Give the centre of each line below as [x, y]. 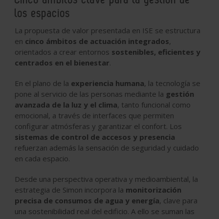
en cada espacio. [42, 158]
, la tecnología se [172, 83]
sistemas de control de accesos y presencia [95, 137]
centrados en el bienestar [62, 62]
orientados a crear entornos [63, 52]
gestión [180, 94]
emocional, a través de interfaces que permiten [94, 115]
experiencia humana [108, 83]
